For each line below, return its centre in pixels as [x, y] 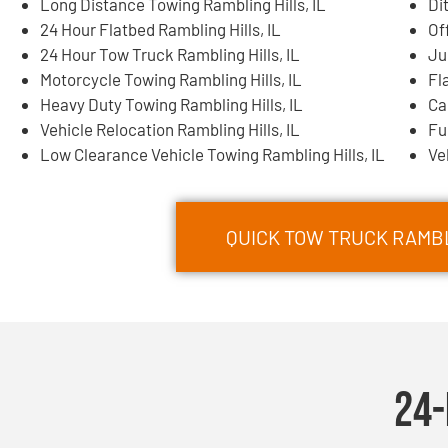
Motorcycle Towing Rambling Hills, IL [171, 78]
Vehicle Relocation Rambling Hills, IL [170, 128]
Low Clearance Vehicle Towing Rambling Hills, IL [212, 153]
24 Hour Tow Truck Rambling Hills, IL [170, 53]
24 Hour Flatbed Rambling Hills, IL [160, 28]
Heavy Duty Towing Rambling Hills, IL [171, 103]
